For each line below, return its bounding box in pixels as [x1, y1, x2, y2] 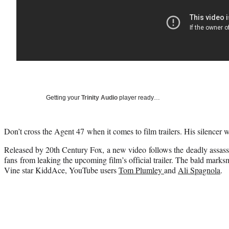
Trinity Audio [81, 94, 118, 101]
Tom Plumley [119, 164, 164, 175]
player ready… [118, 94, 160, 101]
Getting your [46, 94, 81, 101]
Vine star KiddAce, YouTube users [4, 164, 119, 175]
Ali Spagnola [178, 164, 220, 175]
